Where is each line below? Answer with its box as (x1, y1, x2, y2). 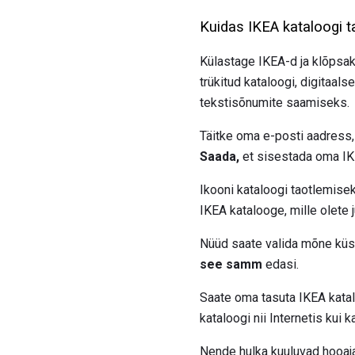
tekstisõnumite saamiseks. (200, 95, 349, 111)
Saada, (200, 149, 239, 165)
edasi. (262, 257, 299, 273)
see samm (200, 257, 262, 273)
